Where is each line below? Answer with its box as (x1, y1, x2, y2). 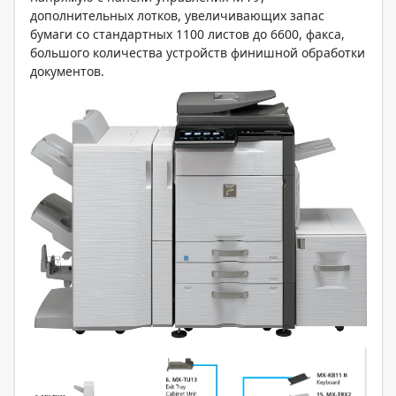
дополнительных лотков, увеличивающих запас (30, 6, 324, 24)
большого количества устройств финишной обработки (30, 43, 365, 61)
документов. (30, 62, 104, 80)
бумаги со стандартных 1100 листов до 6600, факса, (30, 25, 345, 42)
